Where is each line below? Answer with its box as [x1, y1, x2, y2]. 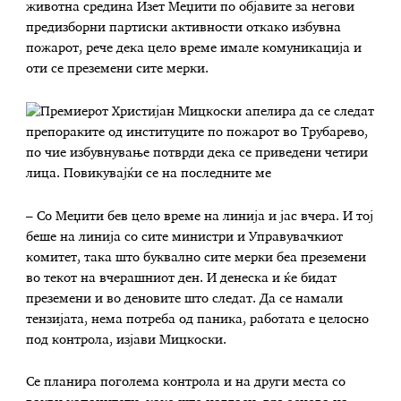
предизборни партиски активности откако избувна [26, 21, 342, 35]
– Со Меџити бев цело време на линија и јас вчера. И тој [26, 209, 374, 223]
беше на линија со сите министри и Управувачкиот [26, 230, 344, 243]
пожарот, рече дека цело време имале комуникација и [26, 42, 363, 55]
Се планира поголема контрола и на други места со [26, 376, 346, 389]
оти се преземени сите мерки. [26, 63, 213, 76]
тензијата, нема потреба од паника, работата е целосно [26, 312, 370, 326]
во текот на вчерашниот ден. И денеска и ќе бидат [26, 271, 337, 285]
